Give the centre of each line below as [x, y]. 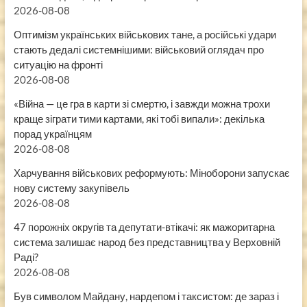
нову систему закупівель [71, 188]
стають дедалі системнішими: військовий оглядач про [138, 50]
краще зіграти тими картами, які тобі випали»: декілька [139, 119]
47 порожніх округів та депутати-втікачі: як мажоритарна [144, 227]
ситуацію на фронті [58, 65]
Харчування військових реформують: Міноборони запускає [151, 173]
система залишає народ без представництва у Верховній [147, 242]
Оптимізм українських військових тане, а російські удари [145, 35]
